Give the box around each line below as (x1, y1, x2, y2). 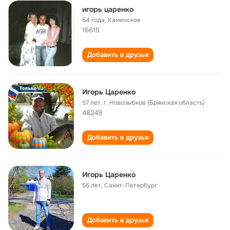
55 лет (82, 181, 101, 189)
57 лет (82, 99, 101, 107)
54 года (82, 16, 105, 24)
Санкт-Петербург (104, 181, 157, 189)
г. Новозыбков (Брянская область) (104, 99, 205, 107)
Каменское (108, 16, 141, 24)
